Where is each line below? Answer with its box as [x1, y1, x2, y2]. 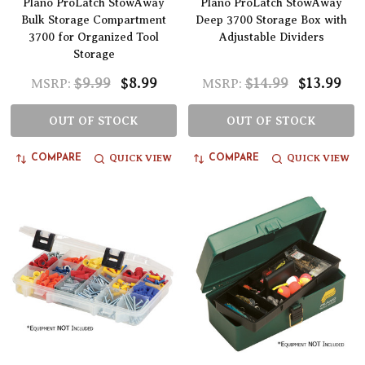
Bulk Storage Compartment [21, 14, 166, 27]
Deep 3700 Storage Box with [196, 14, 347, 27]
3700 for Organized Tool [29, 31, 159, 44]
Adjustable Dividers [218, 31, 324, 44]
